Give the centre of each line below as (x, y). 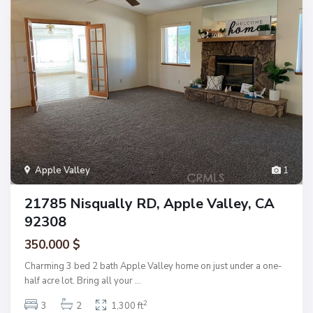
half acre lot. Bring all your (80, 281)
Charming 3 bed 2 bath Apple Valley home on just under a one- (153, 266)
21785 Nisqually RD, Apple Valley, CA (150, 203)
